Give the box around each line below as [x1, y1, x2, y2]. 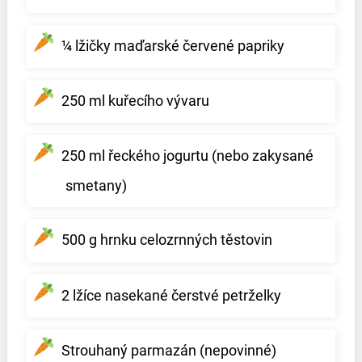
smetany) [65, 177, 127, 195]
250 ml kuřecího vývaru [61, 91, 209, 109]
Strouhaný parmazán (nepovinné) [61, 341, 276, 359]
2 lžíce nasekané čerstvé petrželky [61, 286, 281, 304]
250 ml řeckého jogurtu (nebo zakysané [61, 147, 314, 165]
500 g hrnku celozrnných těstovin [61, 231, 272, 249]
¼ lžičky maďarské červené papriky [61, 36, 284, 54]
